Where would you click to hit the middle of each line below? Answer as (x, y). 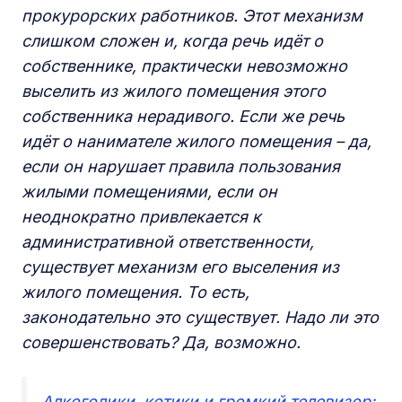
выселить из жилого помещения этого (174, 91)
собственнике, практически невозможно (184, 66)
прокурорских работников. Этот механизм (192, 16)
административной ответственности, (168, 242)
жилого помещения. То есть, (135, 292)
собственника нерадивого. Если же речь (183, 116)
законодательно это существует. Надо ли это (200, 317)
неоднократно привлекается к (141, 217)
